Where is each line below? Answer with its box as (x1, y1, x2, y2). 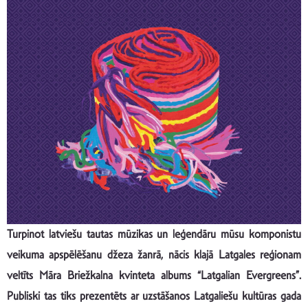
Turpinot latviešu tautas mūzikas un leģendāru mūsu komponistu (7, 227, 301, 242)
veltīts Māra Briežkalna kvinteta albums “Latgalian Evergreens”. (7, 268, 301, 283)
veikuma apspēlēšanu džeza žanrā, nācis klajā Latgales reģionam (7, 247, 301, 263)
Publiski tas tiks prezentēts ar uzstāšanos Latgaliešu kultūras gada (7, 289, 301, 304)
